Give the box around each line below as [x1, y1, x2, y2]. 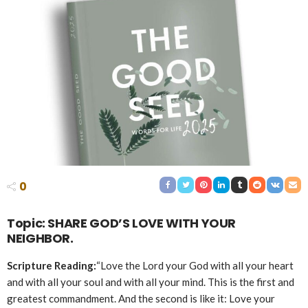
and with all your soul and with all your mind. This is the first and [7, 276, 294, 289]
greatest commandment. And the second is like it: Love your [7, 292, 275, 305]
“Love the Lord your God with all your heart [96, 259, 294, 272]
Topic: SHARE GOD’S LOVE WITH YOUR [7, 214, 236, 232]
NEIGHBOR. [7, 230, 74, 247]
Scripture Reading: [7, 259, 96, 272]
